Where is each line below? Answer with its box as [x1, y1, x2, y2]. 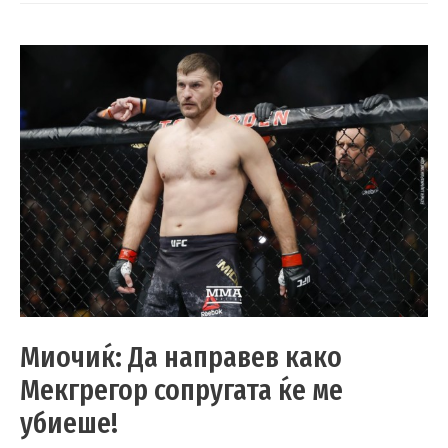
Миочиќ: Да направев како [20, 339, 342, 376]
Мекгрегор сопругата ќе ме [20, 372, 343, 409]
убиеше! [20, 405, 118, 442]
